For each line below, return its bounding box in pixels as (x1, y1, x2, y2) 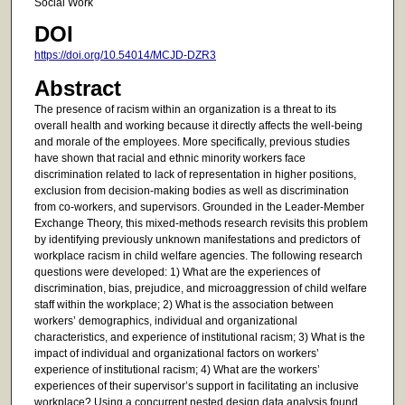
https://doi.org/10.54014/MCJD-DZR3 (33, 49, 216, 62)
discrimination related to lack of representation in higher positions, (33, 167, 356, 181)
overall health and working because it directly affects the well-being (33, 118, 363, 132)
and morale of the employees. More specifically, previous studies (33, 135, 350, 148)
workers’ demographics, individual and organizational (33, 314, 297, 327)
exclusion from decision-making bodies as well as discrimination (33, 184, 349, 197)
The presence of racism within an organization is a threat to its (33, 102, 336, 116)
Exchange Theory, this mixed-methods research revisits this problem (33, 216, 368, 230)
